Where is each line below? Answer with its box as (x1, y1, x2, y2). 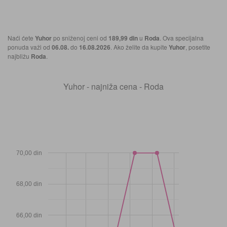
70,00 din (16, 149, 42, 157)
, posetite (185, 43, 210, 52)
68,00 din (16, 180, 42, 188)
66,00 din (16, 212, 42, 219)
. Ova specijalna (160, 33, 204, 43)
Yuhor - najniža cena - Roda (63, 81, 164, 93)
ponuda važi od (8, 43, 52, 52)
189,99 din (108, 33, 138, 43)
